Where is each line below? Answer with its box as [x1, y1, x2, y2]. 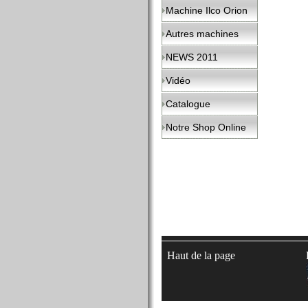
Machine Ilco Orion [166, 5, 247, 16]
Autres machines [166, 28, 239, 39]
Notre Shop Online [166, 122, 246, 133]
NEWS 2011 [166, 52, 218, 63]
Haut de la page [167, 250, 235, 261]
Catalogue [166, 98, 210, 109]
